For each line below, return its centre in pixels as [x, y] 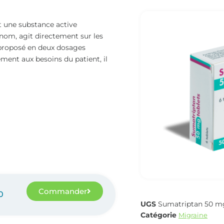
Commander [62, 191]
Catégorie [158, 215]
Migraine [193, 215]
